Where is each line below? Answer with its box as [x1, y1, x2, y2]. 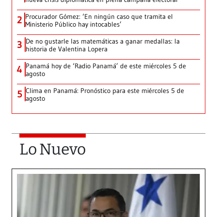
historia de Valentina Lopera [26, 44, 108, 53]
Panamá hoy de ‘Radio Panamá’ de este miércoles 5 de [26, 61, 186, 70]
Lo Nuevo [19, 139, 86, 158]
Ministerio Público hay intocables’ [25, 19, 122, 29]
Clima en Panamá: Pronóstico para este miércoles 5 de [26, 86, 184, 95]
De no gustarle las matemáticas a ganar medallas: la [26, 36, 180, 46]
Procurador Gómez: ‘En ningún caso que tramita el [25, 12, 173, 21]
